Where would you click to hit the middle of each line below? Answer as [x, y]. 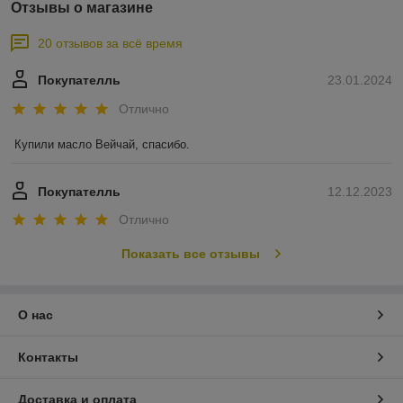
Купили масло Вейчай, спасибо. [102, 144]
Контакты [48, 358]
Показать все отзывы [190, 254]
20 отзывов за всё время [110, 44]
